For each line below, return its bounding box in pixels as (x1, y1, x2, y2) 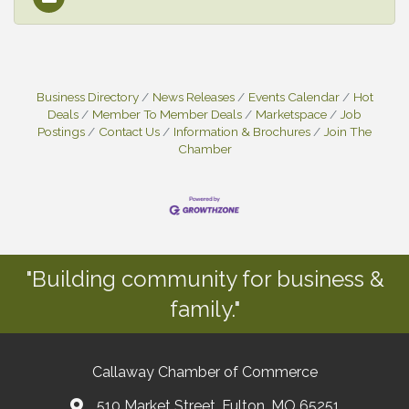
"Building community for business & (25, 265, 384, 292)
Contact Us (99, 123, 160, 139)
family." (169, 295, 240, 322)
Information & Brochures (173, 123, 310, 139)
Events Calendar (247, 89, 340, 104)
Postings (37, 123, 85, 139)
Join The (324, 123, 372, 139)
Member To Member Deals (92, 106, 242, 121)
